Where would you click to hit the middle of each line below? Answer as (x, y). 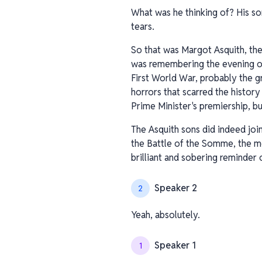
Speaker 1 (175, 245)
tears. (143, 27)
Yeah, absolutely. (166, 215)
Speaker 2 (176, 188)
